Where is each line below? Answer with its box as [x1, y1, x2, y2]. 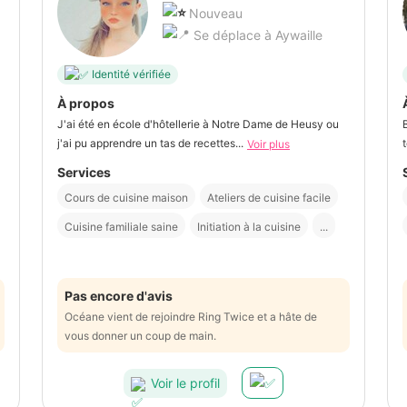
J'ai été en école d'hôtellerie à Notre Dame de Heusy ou [57, 116, 339, 131]
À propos [57, 94, 114, 111]
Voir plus [247, 137, 290, 152]
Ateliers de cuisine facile [207, 191, 331, 205]
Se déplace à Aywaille [190, 26, 323, 43]
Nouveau [189, 5, 243, 21]
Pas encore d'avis [65, 288, 173, 304]
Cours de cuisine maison [65, 191, 188, 205]
